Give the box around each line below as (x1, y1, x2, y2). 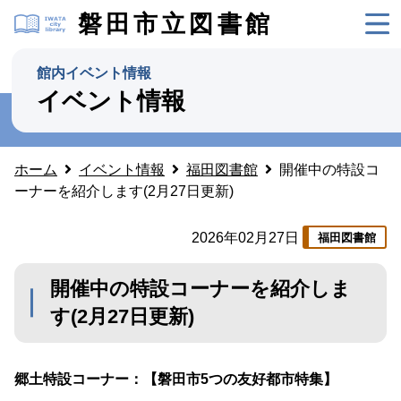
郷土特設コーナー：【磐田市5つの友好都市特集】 (14, 371, 337, 387)
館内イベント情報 (36, 64, 151, 81)
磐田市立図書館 (78, 10, 273, 38)
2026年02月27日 (191, 229, 299, 245)
